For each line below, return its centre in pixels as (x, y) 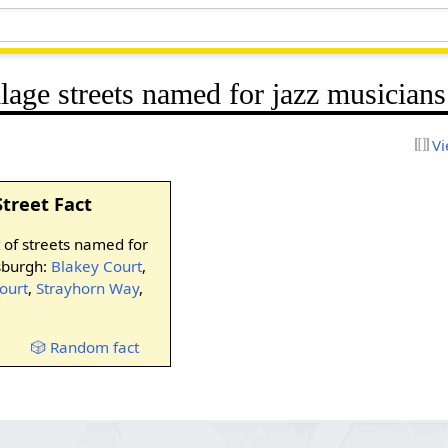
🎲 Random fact (85, 346)
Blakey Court (96, 265)
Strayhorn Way (87, 287)
